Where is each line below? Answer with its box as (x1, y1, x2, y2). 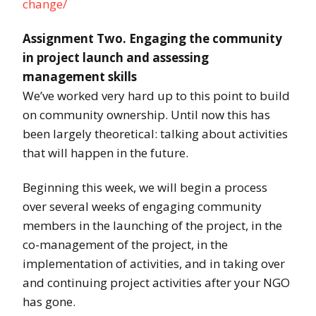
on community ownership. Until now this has (23, 107, 270, 123)
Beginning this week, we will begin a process (23, 179, 267, 196)
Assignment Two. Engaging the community (23, 30, 282, 47)
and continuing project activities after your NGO (23, 274, 290, 291)
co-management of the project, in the (23, 236, 228, 253)
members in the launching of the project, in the (23, 217, 282, 234)
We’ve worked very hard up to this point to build (23, 87, 290, 104)
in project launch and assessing (23, 49, 209, 66)
